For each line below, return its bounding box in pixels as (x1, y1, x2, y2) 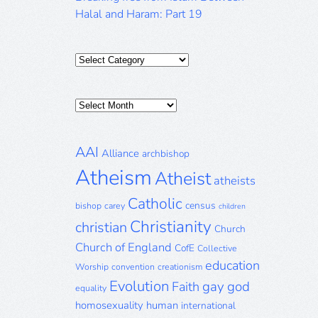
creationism (158, 261, 202, 273)
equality (75, 283, 106, 294)
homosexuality (75, 298, 143, 312)
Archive (75, 114, 112, 129)
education (205, 257, 260, 274)
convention (111, 261, 155, 273)
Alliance (102, 146, 139, 160)
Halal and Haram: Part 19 (75, 6, 202, 22)
